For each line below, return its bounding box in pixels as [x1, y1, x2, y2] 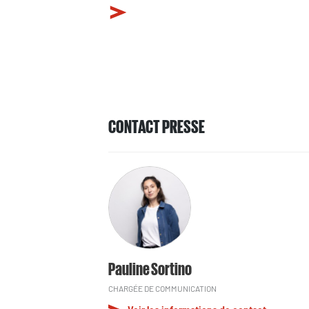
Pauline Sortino [108, 259, 192, 277]
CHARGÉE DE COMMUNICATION [108, 283, 217, 294]
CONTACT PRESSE [108, 116, 205, 136]
